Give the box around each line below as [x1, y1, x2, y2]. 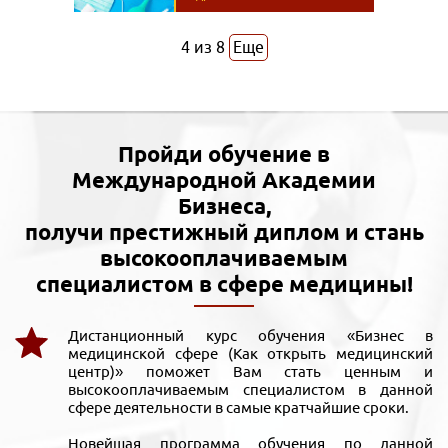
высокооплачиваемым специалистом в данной [68, 381, 433, 399]
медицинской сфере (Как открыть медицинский [68, 345, 433, 363]
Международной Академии [72, 167, 376, 193]
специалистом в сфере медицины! [35, 271, 413, 297]
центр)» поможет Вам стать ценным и [68, 363, 433, 381]
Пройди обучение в [118, 141, 330, 167]
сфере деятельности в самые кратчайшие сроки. [68, 399, 409, 417]
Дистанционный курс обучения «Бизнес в [68, 327, 433, 345]
